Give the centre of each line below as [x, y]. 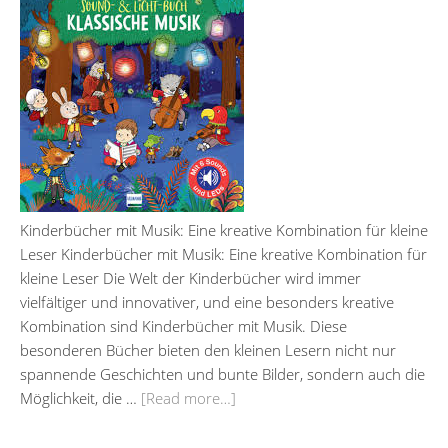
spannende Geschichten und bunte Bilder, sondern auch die [222, 373]
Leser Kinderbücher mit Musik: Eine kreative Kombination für [223, 253]
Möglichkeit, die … [80, 397]
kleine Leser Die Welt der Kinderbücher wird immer [190, 277]
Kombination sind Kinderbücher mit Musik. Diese [183, 325]
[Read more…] [188, 397]
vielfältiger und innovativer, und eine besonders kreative [207, 301]
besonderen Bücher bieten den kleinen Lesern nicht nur [208, 349]
